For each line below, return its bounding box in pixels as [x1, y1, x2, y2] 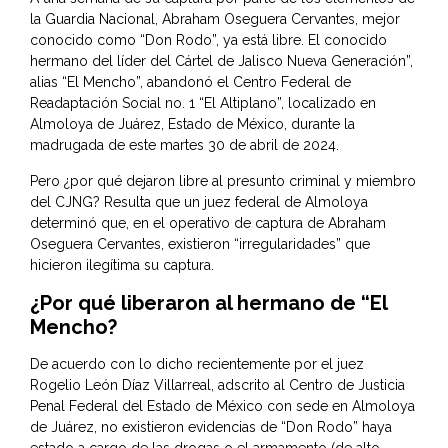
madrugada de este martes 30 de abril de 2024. [30, 137, 339, 154]
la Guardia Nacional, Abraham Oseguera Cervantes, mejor [30, 11, 400, 28]
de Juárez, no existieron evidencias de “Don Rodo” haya [30, 419, 392, 436]
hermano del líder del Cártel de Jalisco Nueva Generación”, [30, 53, 413, 70]
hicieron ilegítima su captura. [30, 257, 214, 274]
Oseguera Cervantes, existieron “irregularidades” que [30, 236, 370, 253]
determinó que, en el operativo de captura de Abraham [30, 215, 386, 232]
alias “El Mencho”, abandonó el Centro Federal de [30, 74, 351, 91]
